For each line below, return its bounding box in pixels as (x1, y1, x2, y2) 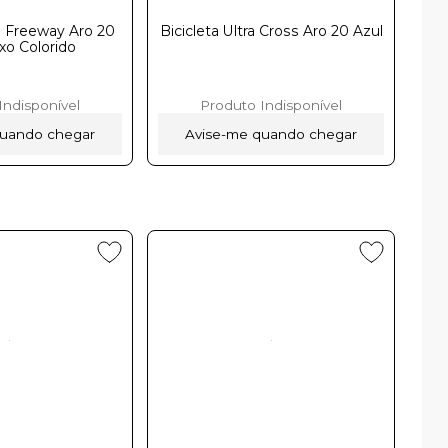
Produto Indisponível (200, 96, 343, 113)
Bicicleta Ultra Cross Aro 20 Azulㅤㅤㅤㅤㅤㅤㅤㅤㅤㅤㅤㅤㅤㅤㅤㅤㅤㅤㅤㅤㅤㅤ (159, 21, 383, 40)
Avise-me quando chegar (185, 125, 358, 142)
